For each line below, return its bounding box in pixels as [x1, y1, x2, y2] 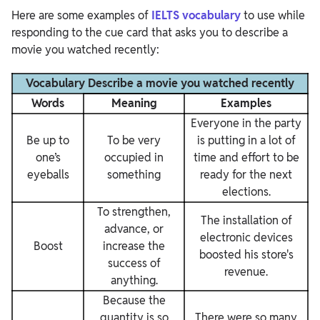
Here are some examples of [11, 8, 151, 23]
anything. [110, 273, 158, 288]
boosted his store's [199, 247, 294, 262]
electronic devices [199, 230, 293, 245]
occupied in [104, 150, 164, 165]
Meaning [111, 96, 157, 111]
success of [107, 256, 161, 271]
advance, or [104, 221, 164, 236]
